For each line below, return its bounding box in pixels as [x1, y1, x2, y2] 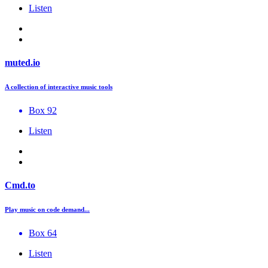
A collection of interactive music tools [5, 83, 112, 90]
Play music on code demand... [5, 206, 90, 214]
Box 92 [29, 105, 57, 115]
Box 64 [29, 228, 57, 239]
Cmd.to [5, 180, 35, 191]
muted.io [5, 57, 40, 68]
